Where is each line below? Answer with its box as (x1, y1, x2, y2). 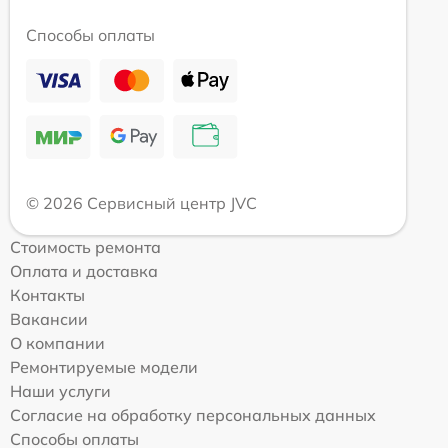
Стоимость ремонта (10, 236, 161, 257)
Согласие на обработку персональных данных (10, 404, 376, 425)
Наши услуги (10, 380, 111, 401)
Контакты (10, 284, 85, 305)
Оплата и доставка (10, 260, 158, 281)
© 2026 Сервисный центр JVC (26, 192, 257, 213)
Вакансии (10, 308, 88, 329)
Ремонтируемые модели (10, 356, 198, 377)
